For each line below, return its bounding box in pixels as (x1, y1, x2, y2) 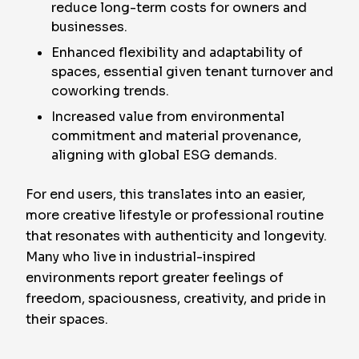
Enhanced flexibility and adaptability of (51, 44, 303, 61)
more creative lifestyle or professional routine (26, 207, 324, 224)
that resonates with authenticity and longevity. (26, 228, 327, 244)
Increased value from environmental (51, 108, 284, 125)
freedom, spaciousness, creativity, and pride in (26, 290, 326, 307)
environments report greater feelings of (26, 269, 284, 286)
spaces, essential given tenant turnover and (51, 63, 333, 80)
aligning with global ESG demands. (51, 147, 277, 163)
